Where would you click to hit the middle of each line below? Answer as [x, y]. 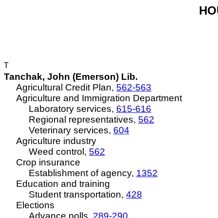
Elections [36, 205]
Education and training [63, 184]
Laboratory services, [72, 109]
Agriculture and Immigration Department [99, 98]
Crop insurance [48, 162]
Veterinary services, [71, 130]
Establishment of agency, [82, 173]
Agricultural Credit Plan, [66, 87]
